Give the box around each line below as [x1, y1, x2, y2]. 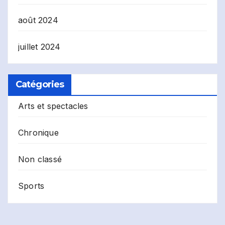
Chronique [18, 128, 59, 138]
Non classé [18, 154, 62, 165]
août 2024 [18, 15, 58, 25]
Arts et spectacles [18, 101, 88, 111]
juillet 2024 [18, 41, 61, 52]
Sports [18, 181, 45, 191]
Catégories [16, 79, 64, 90]
